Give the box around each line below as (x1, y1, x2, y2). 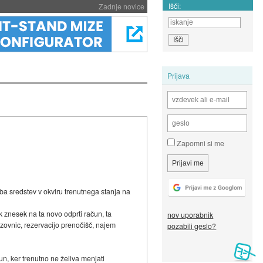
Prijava (167, 70, 190, 80)
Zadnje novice (98, 1, 144, 11)
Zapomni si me (175, 138, 225, 149)
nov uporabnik (167, 210, 214, 220)
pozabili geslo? (167, 221, 217, 231)
